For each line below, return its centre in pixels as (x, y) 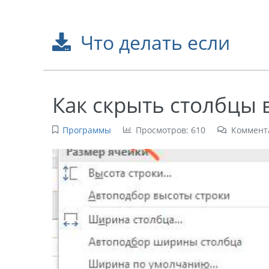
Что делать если (155, 42)
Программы (86, 130)
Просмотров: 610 (170, 130)
